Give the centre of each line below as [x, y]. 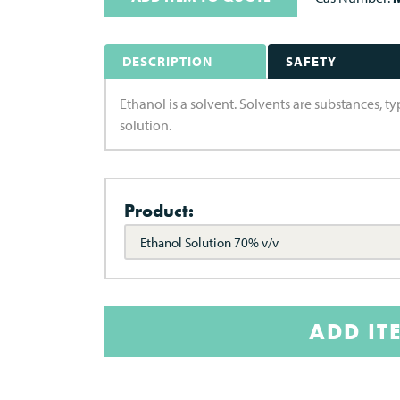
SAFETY [311, 61]
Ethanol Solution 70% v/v [209, 242]
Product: [159, 211]
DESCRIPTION [167, 61]
